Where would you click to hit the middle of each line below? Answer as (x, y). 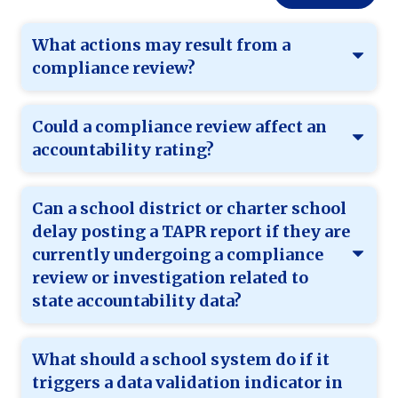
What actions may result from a (161, 45)
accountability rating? (123, 150)
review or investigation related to (170, 278)
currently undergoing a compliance (178, 255)
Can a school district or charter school (189, 209)
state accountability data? (137, 301)
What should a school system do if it (181, 360)
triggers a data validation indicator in (187, 383)
